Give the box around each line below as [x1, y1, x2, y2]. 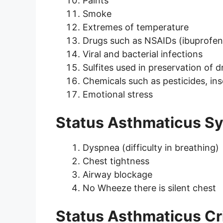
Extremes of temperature [83, 22, 189, 33]
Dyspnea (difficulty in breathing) [83, 142, 219, 153]
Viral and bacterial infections [83, 49, 203, 60]
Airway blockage [83, 169, 152, 180]
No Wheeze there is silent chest [83, 183, 216, 194]
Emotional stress [83, 89, 153, 100]
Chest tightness [83, 156, 149, 167]
